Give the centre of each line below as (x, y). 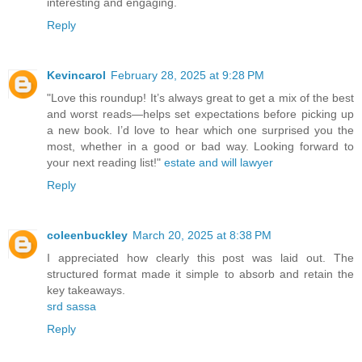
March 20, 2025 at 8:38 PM (202, 235)
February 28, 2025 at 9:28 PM (187, 75)
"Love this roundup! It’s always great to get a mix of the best (200, 97)
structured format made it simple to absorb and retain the (200, 274)
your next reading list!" (105, 162)
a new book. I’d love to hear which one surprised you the (200, 130)
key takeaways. (86, 290)
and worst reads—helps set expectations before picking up (200, 114)
